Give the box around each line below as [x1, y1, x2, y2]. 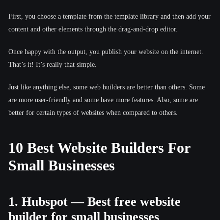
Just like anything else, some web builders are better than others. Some [8, 83, 205, 91]
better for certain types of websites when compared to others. [8, 109, 178, 116]
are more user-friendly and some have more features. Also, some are [8, 96, 198, 104]
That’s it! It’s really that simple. [8, 60, 97, 68]
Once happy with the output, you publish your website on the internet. [8, 48, 203, 55]
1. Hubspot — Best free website [8, 194, 181, 209]
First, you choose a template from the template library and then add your [8, 12, 211, 20]
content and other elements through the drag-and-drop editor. [8, 25, 178, 33]
